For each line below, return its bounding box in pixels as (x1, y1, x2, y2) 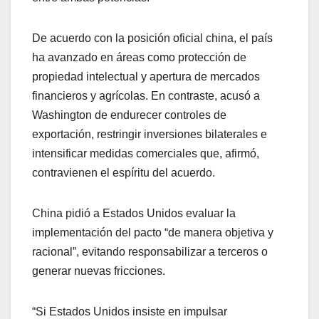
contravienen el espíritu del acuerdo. (32, 167, 215, 179)
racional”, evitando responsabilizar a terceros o (32, 246, 268, 258)
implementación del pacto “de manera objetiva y (32, 226, 273, 239)
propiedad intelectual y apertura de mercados (32, 70, 260, 83)
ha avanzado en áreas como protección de (32, 51, 246, 64)
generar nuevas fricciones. (32, 265, 165, 278)
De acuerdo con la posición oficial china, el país (32, 32, 273, 45)
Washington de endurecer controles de (32, 109, 226, 122)
